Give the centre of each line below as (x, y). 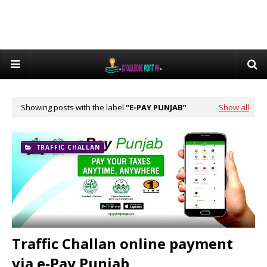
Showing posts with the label (73, 107)
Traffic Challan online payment (122, 243)
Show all (234, 107)
